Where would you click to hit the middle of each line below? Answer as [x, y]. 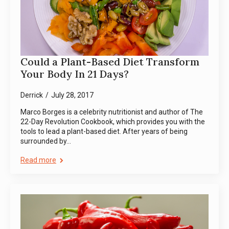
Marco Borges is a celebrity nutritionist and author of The [112, 112]
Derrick [32, 95]
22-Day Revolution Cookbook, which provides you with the [113, 122]
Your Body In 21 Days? [75, 74]
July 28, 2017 [72, 95]
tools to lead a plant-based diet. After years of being [104, 132]
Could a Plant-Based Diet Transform [110, 62]
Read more [38, 160]
